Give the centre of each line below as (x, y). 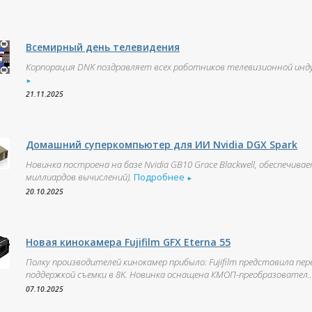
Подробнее (161, 177)
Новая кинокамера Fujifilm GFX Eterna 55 (128, 242)
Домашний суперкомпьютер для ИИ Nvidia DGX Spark (162, 145)
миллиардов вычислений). (79, 177)
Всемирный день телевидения (103, 47)
